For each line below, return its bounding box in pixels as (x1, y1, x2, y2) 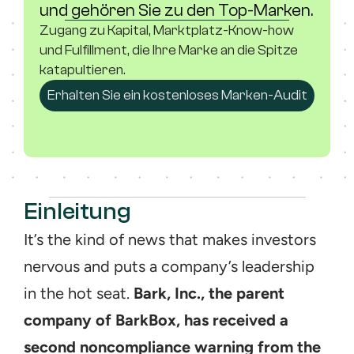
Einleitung (24, 198, 131, 225)
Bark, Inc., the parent (134, 284, 284, 303)
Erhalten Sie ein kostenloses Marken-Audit (47, 87, 307, 104)
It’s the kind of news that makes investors (24, 230, 316, 249)
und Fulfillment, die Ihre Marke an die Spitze (40, 41, 298, 58)
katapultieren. (40, 61, 126, 78)
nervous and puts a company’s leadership (24, 257, 314, 276)
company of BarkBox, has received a (24, 311, 288, 330)
